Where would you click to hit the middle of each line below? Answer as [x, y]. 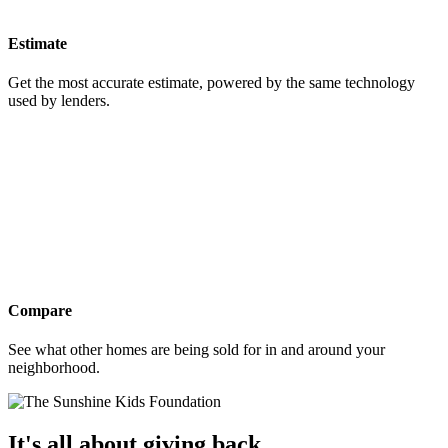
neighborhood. [54, 367]
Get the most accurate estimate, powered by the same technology [211, 83]
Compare [40, 310]
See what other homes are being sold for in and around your [196, 349]
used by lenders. [59, 101]
